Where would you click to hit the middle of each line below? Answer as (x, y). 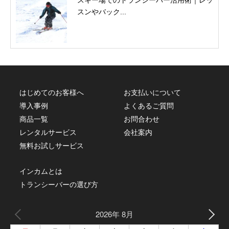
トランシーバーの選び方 (59, 184)
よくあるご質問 (149, 106)
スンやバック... (102, 12)
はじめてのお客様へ (52, 92)
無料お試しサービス (52, 145)
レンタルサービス (48, 132)
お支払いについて (153, 92)
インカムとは (41, 171)
